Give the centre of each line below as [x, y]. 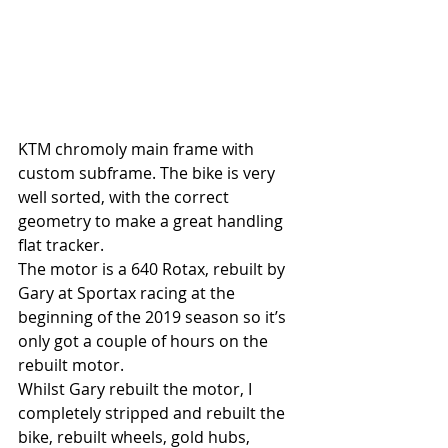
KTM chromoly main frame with [138, 148]
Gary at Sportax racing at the [128, 292]
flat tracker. [61, 244]
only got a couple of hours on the [145, 340]
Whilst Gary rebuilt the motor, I [137, 388]
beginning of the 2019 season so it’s [154, 316]
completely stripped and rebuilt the [153, 412]
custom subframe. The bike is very [148, 172]
